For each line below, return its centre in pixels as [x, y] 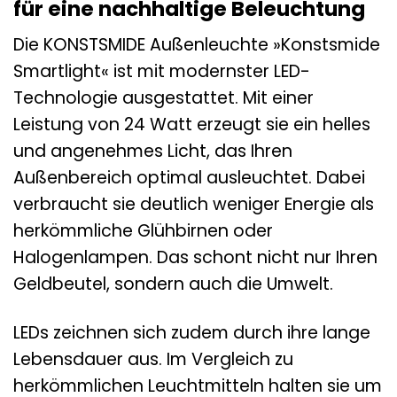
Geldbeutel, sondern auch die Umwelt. [173, 284]
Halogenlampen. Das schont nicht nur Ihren [195, 258]
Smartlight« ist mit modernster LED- [162, 72]
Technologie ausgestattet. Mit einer [163, 98]
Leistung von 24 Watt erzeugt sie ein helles [192, 125]
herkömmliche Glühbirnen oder [143, 231]
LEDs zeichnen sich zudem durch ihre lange [192, 333]
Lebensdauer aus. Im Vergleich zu [153, 360]
